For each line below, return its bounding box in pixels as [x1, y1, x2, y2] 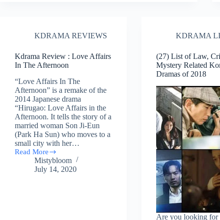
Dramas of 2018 [156, 70, 207, 79]
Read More [15, 147, 49, 156]
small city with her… [15, 138, 80, 147]
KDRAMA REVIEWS [34, 31, 107, 40]
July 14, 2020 [34, 165, 77, 173]
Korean [14, 32, 37, 40]
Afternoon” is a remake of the [15, 85, 107, 94]
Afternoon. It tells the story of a [15, 112, 111, 121]
